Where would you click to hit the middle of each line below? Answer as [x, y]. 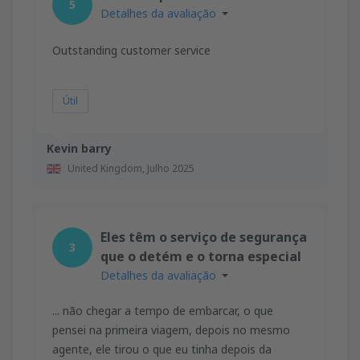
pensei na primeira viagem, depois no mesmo [171, 329]
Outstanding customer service [131, 50]
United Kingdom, [107, 168]
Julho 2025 [171, 168]
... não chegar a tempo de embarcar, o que [163, 310]
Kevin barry [79, 148]
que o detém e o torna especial [201, 256]
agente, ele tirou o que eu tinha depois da [162, 349]
